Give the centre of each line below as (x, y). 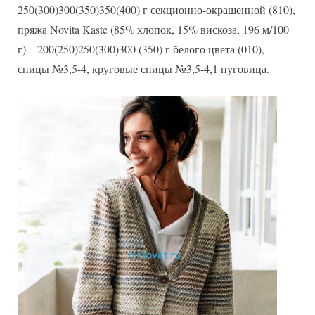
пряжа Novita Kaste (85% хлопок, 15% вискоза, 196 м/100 (153, 30)
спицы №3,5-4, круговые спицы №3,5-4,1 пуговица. (143, 69)
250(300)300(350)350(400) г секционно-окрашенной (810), (156, 10)
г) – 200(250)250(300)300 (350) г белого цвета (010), (141, 49)
